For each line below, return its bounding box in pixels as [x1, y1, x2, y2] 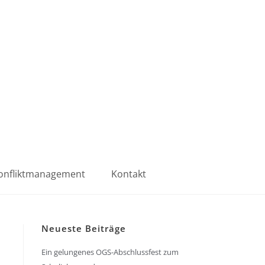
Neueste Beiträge [41, 222, 126, 234]
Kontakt [111, 167, 146, 180]
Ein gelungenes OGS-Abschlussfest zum [41, 247, 179, 257]
